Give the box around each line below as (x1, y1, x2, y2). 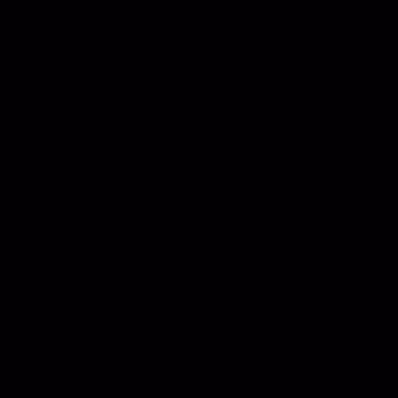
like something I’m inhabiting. (43, 30, 254, 51)
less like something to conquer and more (43, 2, 328, 22)
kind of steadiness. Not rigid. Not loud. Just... (43, 115, 354, 136)
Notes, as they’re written (107, 297, 291, 318)
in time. (43, 144, 95, 164)
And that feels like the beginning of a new (43, 87, 334, 107)
